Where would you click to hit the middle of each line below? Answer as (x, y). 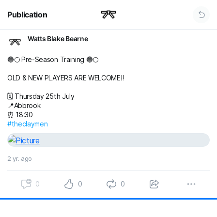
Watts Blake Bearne (58, 39)
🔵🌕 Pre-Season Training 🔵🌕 (53, 59)
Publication (27, 15)
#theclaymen (28, 124)
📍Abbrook (24, 105)
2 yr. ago (20, 158)
